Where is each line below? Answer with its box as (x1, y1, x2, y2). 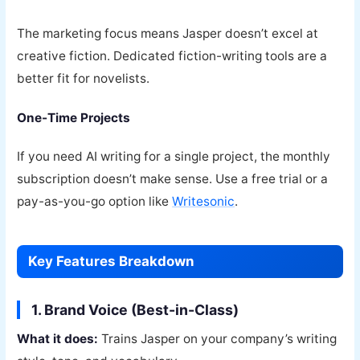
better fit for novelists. (17, 71, 150, 87)
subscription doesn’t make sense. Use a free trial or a (17, 171, 329, 187)
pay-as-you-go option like (17, 194, 173, 210)
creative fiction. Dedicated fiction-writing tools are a (17, 48, 328, 64)
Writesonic (172, 194, 235, 210)
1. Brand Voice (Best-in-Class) (31, 301, 239, 319)
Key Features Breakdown (28, 253, 195, 270)
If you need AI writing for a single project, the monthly (17, 149, 331, 165)
